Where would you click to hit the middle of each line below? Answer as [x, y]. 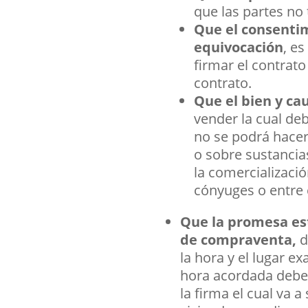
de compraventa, [240, 240]
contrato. [222, 83]
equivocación [238, 47]
